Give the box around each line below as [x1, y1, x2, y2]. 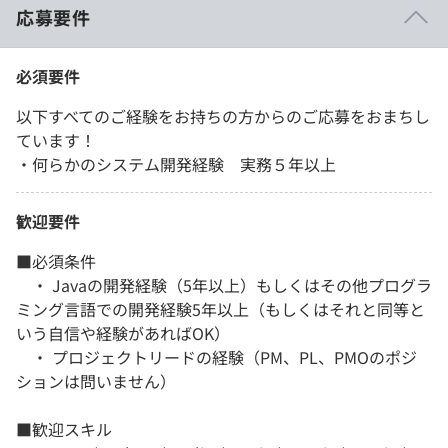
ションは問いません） [16, 368, 176, 393]
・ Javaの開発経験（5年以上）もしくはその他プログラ [16, 272, 432, 297]
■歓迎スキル [16, 416, 112, 441]
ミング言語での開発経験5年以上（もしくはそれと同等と [16, 296, 425, 321]
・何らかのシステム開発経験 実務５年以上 [16, 151, 336, 176]
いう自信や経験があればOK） [16, 320, 230, 345]
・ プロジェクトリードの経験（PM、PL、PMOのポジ [16, 344, 417, 369]
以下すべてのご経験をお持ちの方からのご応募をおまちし [16, 103, 430, 128]
